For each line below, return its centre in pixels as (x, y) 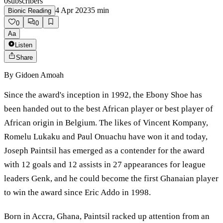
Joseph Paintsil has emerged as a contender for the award (104, 151)
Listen (24, 45)
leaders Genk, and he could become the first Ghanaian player (111, 179)
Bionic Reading (30, 11)
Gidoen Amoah (40, 75)
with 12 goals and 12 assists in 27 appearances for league (105, 165)
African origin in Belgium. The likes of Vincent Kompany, (106, 123)
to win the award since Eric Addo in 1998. (77, 193)
